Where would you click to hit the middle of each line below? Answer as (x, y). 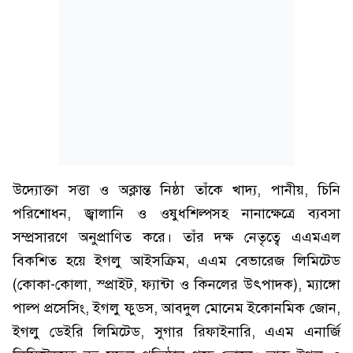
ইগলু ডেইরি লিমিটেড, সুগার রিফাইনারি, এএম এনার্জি (176, 332)
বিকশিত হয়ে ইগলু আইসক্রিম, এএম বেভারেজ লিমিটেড (176, 261)
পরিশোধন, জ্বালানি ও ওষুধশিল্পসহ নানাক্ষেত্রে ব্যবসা (176, 214)
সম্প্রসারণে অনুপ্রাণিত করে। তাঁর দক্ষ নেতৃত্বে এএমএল (176, 237)
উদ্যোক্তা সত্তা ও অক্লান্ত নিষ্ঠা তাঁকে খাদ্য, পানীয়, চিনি (176, 190)
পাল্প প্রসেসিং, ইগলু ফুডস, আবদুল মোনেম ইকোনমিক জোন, (176, 308)
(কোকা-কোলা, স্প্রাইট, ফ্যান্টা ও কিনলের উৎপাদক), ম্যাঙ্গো (176, 284)
